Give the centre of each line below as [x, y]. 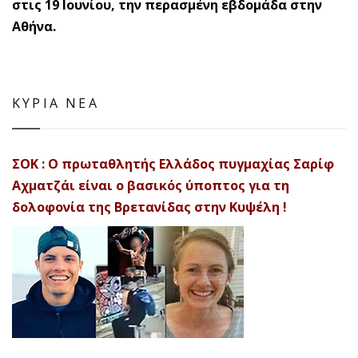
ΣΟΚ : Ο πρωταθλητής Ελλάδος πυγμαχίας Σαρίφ [173, 164]
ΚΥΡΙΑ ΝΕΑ [56, 103]
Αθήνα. [34, 26]
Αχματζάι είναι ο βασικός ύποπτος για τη [151, 185]
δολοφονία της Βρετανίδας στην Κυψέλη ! [149, 207]
